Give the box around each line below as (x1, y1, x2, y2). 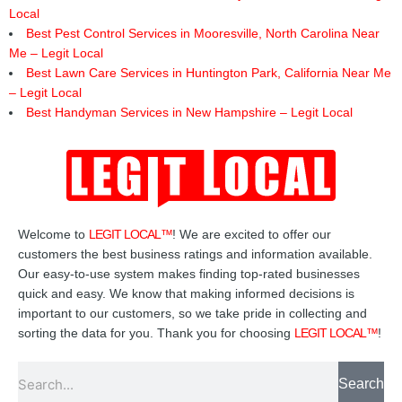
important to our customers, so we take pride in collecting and (18, 307, 367, 320)
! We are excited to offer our (172, 228, 331, 241)
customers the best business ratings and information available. (18, 248, 372, 261)
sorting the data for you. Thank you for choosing (18, 327, 294, 340)
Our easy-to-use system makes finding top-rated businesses (18, 267, 360, 281)
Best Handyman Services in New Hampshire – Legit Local (25, 105, 353, 119)
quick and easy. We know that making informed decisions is (18, 287, 354, 301)
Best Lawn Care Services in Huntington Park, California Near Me (25, 66, 391, 80)
